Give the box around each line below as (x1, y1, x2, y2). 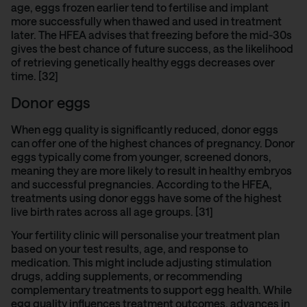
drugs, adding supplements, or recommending (11, 269, 243, 282)
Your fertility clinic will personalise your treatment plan (11, 228, 280, 241)
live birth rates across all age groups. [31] (11, 204, 213, 218)
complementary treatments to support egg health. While (11, 282, 292, 296)
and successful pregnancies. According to (11, 177, 223, 191)
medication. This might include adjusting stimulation (11, 255, 271, 269)
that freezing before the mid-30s (127, 28, 292, 42)
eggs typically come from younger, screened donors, (11, 149, 271, 163)
